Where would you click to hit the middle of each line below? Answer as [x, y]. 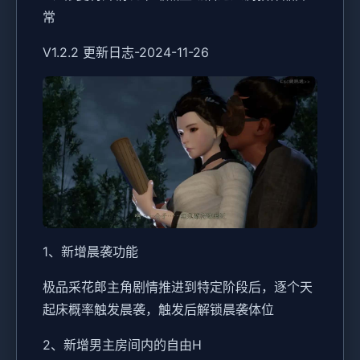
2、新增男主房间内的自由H [122, 345]
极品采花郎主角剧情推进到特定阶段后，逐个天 [178, 287]
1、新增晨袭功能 [90, 252]
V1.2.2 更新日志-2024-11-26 [126, 53]
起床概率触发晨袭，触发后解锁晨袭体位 [158, 310]
